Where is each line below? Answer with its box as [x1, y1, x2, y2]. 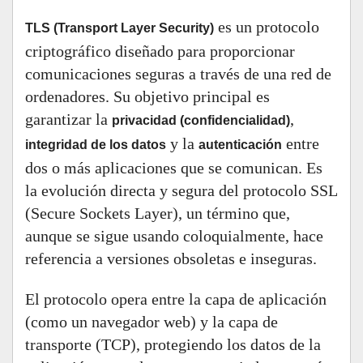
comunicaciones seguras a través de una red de [25, 65, 331, 83]
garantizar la [25, 110, 112, 128]
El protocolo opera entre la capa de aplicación [25, 290, 327, 308]
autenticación [199, 138, 282, 152]
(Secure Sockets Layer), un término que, [25, 204, 290, 222]
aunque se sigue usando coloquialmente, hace [25, 227, 323, 245]
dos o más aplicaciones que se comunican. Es [25, 159, 322, 177]
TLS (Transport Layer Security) [25, 21, 214, 35]
